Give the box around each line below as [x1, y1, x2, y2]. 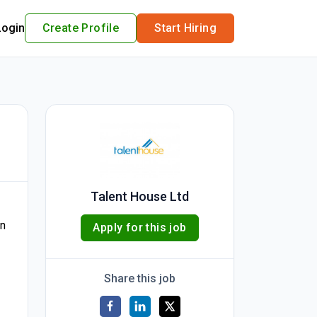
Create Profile [42, 21, 120, 35]
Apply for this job [93, 221, 187, 234]
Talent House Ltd [91, 189, 189, 204]
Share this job [104, 272, 175, 285]
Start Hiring [154, 21, 217, 35]
